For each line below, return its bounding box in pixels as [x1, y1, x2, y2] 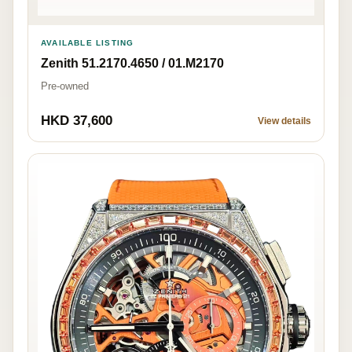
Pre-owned [41, 79, 89, 92]
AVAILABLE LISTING [41, 38, 134, 47]
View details [258, 115, 311, 126]
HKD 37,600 [41, 112, 112, 128]
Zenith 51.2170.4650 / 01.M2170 [41, 56, 224, 70]
